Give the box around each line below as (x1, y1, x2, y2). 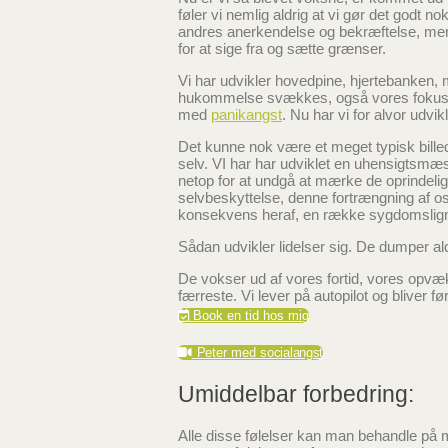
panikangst (211, 106, 282, 124)
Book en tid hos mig (193, 308, 309, 324)
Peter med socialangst (196, 345, 324, 361)
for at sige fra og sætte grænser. (178, 40, 386, 58)
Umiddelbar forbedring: (178, 381, 414, 408)
